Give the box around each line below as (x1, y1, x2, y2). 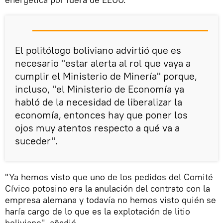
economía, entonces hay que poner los (15, 109, 188, 121)
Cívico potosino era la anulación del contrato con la (5, 183, 210, 194)
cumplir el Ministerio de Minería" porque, (15, 70, 197, 82)
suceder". (15, 134, 58, 147)
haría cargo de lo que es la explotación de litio (5, 206, 190, 217)
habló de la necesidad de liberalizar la (15, 96, 182, 108)
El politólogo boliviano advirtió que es (15, 44, 181, 56)
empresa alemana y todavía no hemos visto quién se (5, 194, 216, 206)
